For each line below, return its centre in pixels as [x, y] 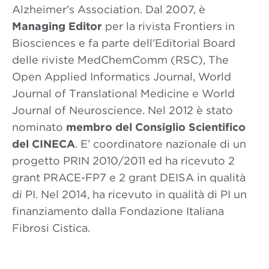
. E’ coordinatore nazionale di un [161, 144]
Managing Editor [57, 26]
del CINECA [44, 144]
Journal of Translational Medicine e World [123, 93]
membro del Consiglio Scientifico [156, 127]
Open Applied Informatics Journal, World [122, 77]
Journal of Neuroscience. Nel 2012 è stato [122, 110]
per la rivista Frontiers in [168, 26]
